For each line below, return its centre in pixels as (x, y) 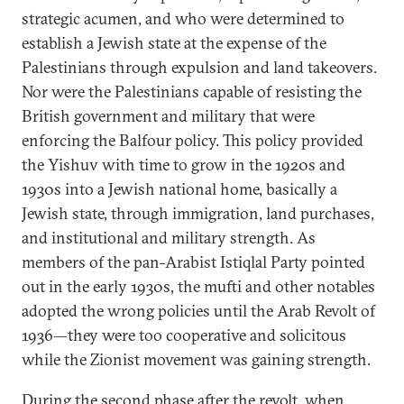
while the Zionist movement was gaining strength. (196, 359)
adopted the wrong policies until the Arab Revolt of (198, 311)
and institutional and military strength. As (169, 238)
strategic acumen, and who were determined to (183, 18)
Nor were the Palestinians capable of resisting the (192, 92)
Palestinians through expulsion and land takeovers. (199, 67)
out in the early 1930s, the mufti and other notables (198, 286)
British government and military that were (168, 116)
